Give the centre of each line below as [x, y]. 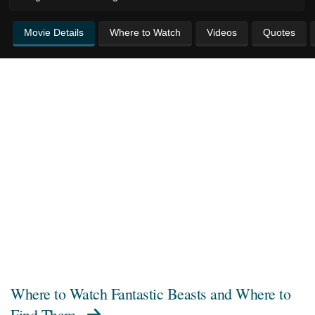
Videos [222, 32]
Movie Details [54, 32]
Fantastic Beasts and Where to [200, 293]
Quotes [279, 32]
